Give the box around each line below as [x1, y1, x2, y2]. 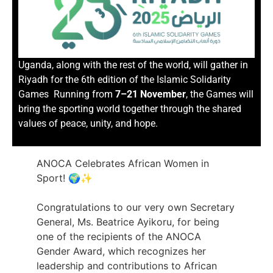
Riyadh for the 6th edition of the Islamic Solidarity [18, 74, 231, 86]
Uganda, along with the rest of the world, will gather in [18, 59, 248, 71]
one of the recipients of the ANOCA [37, 230, 201, 243]
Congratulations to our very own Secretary [37, 200, 235, 213]
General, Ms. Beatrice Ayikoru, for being [37, 215, 219, 228]
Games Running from [18, 88, 115, 101]
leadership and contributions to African [37, 259, 217, 272]
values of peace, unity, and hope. [18, 118, 158, 130]
